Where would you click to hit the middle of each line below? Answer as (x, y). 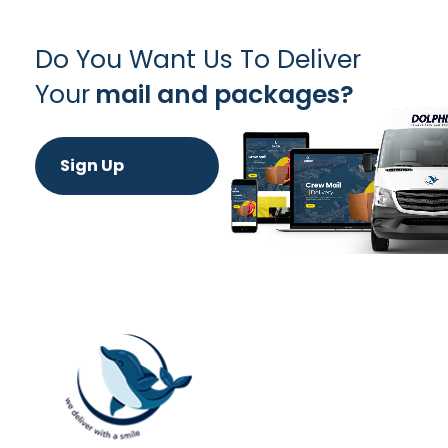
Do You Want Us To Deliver (198, 59)
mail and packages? (224, 94)
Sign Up (92, 166)
